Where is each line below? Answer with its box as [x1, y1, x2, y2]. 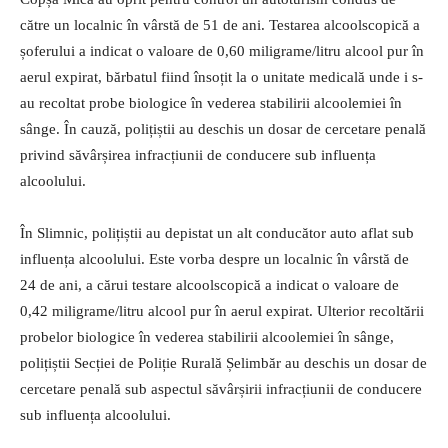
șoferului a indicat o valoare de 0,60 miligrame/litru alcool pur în [20, 42, 424, 59]
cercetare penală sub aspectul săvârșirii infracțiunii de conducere [20, 380, 422, 397]
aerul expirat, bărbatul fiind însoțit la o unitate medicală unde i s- [20, 68, 423, 85]
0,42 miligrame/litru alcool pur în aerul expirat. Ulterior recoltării [20, 302, 424, 319]
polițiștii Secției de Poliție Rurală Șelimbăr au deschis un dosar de [20, 354, 427, 371]
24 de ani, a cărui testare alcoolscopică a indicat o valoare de [20, 276, 399, 293]
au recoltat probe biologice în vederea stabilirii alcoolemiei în [20, 94, 402, 111]
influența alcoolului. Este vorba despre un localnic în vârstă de [20, 250, 409, 267]
